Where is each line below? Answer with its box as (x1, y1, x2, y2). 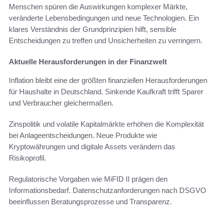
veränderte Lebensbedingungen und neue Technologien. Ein (9, 13, 199, 22)
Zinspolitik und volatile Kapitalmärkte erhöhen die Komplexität (9, 119, 204, 128)
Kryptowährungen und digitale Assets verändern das (9, 142, 175, 151)
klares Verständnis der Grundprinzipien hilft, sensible (9, 25, 176, 33)
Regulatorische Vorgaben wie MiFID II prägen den (9, 174, 167, 183)
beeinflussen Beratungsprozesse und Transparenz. (9, 197, 172, 206)
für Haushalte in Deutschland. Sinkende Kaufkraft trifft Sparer (9, 87, 203, 96)
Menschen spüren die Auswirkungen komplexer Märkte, (9, 2, 188, 11)
